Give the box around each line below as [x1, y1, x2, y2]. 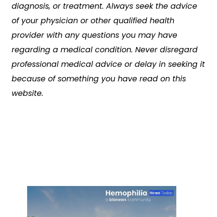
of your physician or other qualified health [12, 15, 174, 26]
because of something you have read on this [12, 73, 186, 84]
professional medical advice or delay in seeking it [12, 59, 205, 70]
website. [12, 88, 43, 99]
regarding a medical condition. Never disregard [12, 44, 198, 55]
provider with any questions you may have [12, 30, 177, 41]
